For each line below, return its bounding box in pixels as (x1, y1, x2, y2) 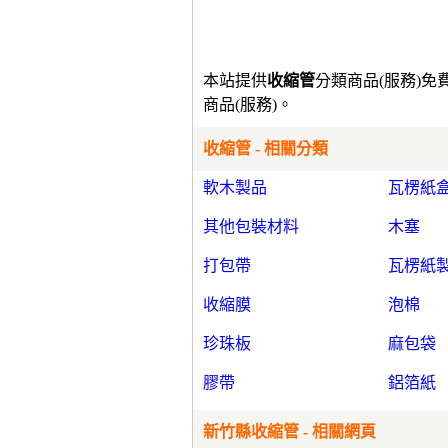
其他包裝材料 (203, 217, 299, 235)
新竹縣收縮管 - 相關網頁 (203, 422, 376, 440)
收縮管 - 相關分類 (203, 139, 328, 157)
